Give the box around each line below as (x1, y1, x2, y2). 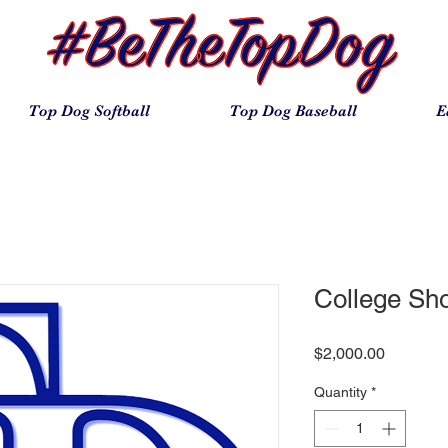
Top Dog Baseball (228, 101, 357, 120)
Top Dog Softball (27, 101, 150, 120)
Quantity (314, 383, 367, 400)
